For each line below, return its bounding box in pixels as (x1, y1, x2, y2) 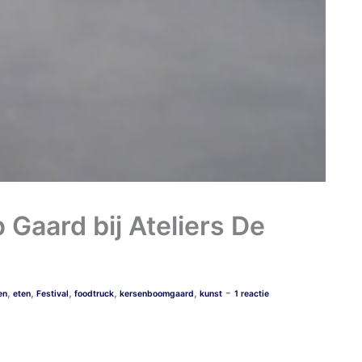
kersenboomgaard (120, 288, 194, 299)
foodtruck (74, 288, 114, 299)
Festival (36, 288, 69, 299)
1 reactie (234, 288, 269, 299)
